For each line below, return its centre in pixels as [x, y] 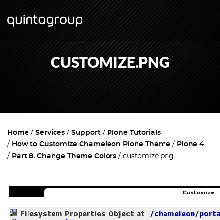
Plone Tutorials [134, 133]
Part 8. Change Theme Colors [64, 156]
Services [50, 133]
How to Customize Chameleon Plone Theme [91, 144]
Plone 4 [191, 144]
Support [86, 133]
